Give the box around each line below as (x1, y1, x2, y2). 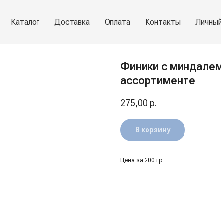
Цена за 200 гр (120, 157, 162, 164)
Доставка (54, 17, 90, 27)
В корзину (135, 126, 170, 134)
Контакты (145, 17, 181, 27)
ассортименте (120, 74, 195, 87)
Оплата (105, 17, 130, 27)
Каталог (11, 17, 39, 27)
